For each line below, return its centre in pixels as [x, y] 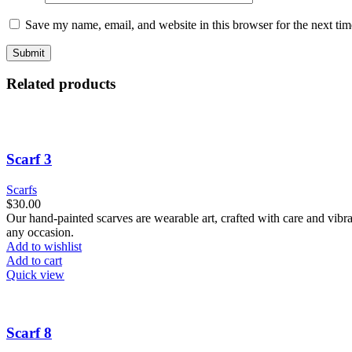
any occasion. [40, 232]
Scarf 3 [29, 159]
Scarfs [22, 189]
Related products [61, 84]
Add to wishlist [44, 246]
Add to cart [34, 260]
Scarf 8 [29, 333]
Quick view [35, 274]
